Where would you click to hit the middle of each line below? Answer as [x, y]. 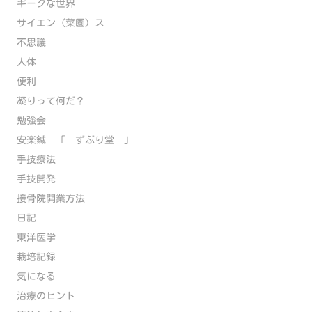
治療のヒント [46, 296]
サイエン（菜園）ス [61, 23]
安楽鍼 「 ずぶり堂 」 [75, 140]
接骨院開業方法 [51, 198]
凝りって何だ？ [51, 101]
